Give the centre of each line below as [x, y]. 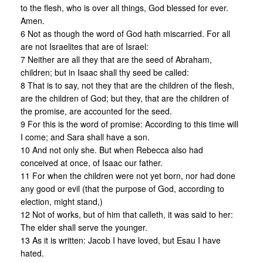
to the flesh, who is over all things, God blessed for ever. [124, 7]
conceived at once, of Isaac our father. [92, 162]
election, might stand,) [62, 201]
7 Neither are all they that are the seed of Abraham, [116, 59]
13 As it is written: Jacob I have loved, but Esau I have [121, 240]
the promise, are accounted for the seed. [96, 111]
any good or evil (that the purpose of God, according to [122, 188]
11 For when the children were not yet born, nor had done [128, 175]
